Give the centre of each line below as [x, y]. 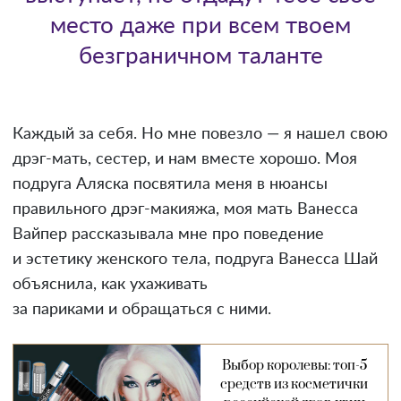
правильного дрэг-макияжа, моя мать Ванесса [185, 209]
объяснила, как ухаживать [110, 284]
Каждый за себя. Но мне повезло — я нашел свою [200, 134]
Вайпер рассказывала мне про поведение [168, 234]
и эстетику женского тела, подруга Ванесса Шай [195, 259]
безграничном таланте [200, 56]
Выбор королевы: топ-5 [294, 365]
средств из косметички [294, 384]
